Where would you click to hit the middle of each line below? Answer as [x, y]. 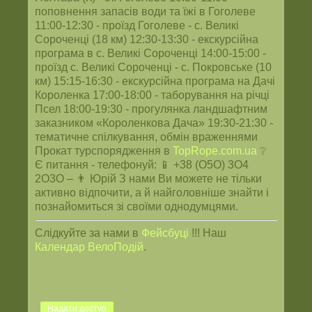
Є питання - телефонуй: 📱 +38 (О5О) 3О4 [142, 165]
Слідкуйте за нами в [88, 233]
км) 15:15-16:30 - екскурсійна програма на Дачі [155, 81]
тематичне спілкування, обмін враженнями [146, 137]
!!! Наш [208, 233]
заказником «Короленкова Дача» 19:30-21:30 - [154, 123]
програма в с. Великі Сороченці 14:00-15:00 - [150, 54]
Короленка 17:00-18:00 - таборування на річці [152, 95]
